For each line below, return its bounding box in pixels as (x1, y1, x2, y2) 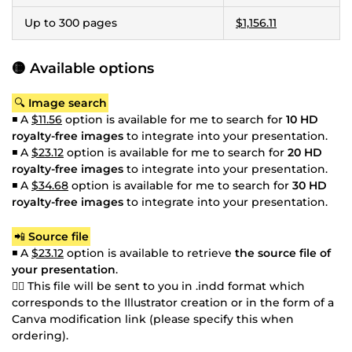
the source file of (235, 245, 331, 260)
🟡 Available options (12, 59, 154, 77)
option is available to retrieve (64, 245, 235, 260)
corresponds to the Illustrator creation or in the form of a (12, 295, 334, 310)
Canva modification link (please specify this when (12, 311, 294, 326)
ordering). (12, 328, 68, 343)
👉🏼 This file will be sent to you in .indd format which (12, 278, 305, 293)
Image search (27, 95, 107, 110)
